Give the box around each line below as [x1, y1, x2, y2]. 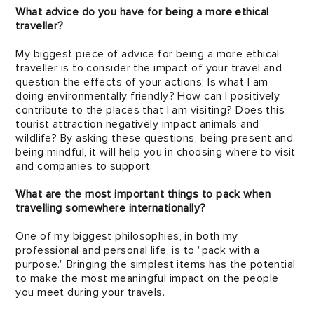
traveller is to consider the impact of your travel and [15, 61, 282, 75]
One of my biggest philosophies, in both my [15, 229, 238, 243]
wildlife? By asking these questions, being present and [15, 131, 294, 145]
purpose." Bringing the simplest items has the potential [15, 257, 296, 271]
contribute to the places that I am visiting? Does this [15, 103, 285, 117]
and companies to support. [15, 159, 153, 173]
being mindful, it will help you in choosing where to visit [15, 145, 296, 159]
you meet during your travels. [15, 285, 165, 299]
